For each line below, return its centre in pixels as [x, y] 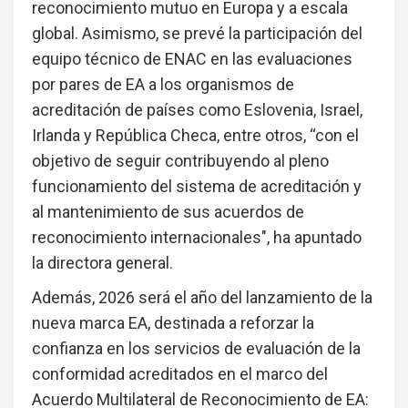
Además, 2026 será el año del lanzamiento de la [202, 298]
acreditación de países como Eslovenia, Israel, [197, 110]
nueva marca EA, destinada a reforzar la [173, 323]
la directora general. [102, 263]
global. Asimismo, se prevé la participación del [197, 34]
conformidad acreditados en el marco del [180, 374]
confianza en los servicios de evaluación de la [196, 349]
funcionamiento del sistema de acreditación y [197, 187]
